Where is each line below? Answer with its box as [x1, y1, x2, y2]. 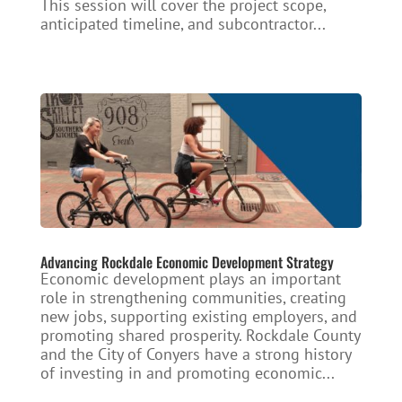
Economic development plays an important [39, 267, 341, 289]
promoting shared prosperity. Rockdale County [39, 324, 360, 345]
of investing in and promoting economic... [39, 362, 335, 383]
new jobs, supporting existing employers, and [39, 305, 357, 327]
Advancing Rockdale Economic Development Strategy [39, 250, 334, 273]
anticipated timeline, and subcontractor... [39, 13, 326, 35]
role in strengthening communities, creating [39, 286, 346, 308]
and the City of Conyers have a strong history [39, 343, 351, 364]
